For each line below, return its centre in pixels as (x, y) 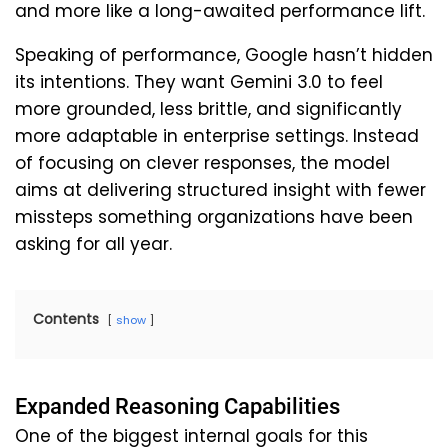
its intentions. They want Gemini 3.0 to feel (199, 81)
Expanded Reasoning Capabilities (177, 406)
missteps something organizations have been (214, 216)
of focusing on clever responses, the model (202, 162)
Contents (66, 318)
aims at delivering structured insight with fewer (220, 189)
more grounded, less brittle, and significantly (208, 108)
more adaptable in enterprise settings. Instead (217, 135)
